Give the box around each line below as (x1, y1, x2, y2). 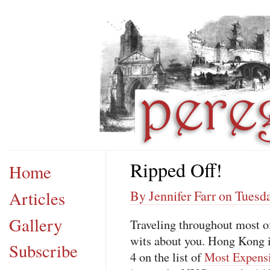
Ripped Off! (130, 157, 222, 183)
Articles (9, 186, 65, 210)
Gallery (9, 213, 62, 236)
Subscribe (9, 239, 78, 263)
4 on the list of (130, 249, 204, 266)
